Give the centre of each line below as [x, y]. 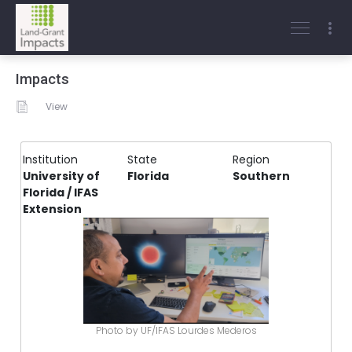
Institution [50, 159]
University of [61, 176]
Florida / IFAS [60, 192]
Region [251, 159]
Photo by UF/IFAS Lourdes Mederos [176, 330]
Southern [261, 176]
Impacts [42, 79]
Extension [52, 209]
